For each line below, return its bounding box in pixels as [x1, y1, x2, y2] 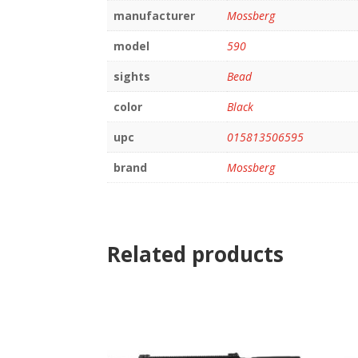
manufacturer [113, 7, 196, 23]
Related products [107, 240, 284, 269]
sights [113, 68, 151, 84]
